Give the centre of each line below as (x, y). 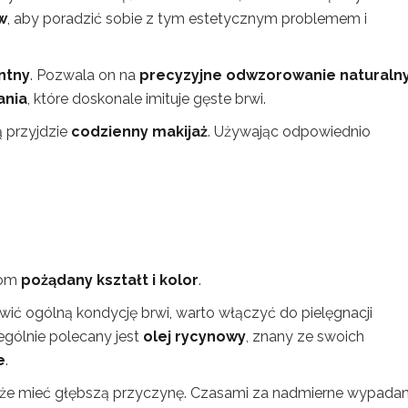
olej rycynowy (194, 337)
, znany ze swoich (305, 337)
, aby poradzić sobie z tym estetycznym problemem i (187, 19)
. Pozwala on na (85, 75)
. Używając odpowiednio (289, 132)
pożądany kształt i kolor (110, 280)
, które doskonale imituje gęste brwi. (147, 99)
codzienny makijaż (139, 132)
